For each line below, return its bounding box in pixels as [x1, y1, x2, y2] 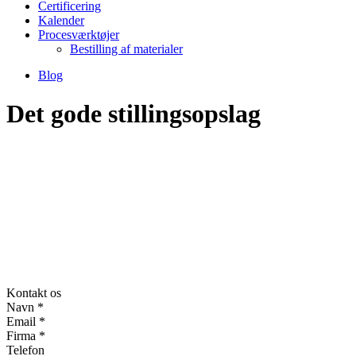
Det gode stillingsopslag [6, 99, 261, 128]
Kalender [38, 14, 84, 28]
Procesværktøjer [38, 28, 119, 42]
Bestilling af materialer [70, 42, 183, 56]
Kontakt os [6, 286, 61, 300]
